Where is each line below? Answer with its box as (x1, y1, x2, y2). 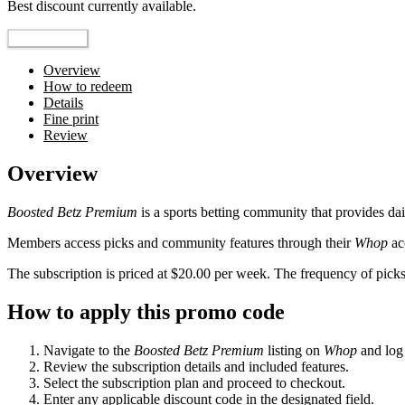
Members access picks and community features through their (7, 235, 354, 251)
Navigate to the (43, 342, 134, 358)
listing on (264, 342, 324, 358)
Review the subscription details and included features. (43, 358, 349, 374)
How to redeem (43, 79, 132, 95)
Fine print (43, 111, 99, 127)
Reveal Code (14, 32, 81, 46)
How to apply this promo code (7, 299, 285, 324)
